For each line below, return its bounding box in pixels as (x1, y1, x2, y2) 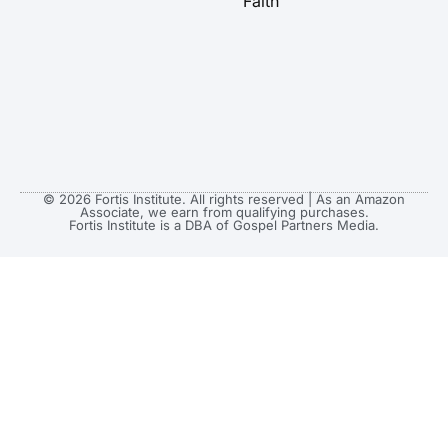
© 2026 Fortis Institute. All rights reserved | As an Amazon (43, 191, 405, 208)
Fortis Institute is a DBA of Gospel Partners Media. (69, 217, 379, 234)
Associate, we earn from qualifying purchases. (79, 204, 369, 221)
